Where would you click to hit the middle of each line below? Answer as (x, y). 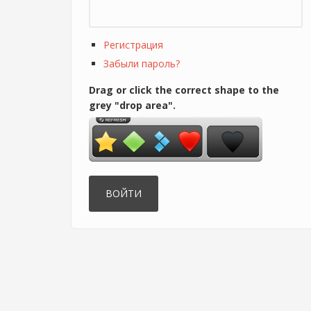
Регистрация (133, 45)
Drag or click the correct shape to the (184, 90)
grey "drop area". (132, 105)
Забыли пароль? (142, 64)
